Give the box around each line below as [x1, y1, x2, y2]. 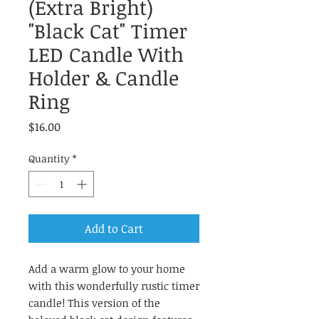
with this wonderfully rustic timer [28, 278, 199, 293]
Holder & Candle [28, 63, 179, 91]
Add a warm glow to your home [28, 261, 185, 276]
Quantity [28, 151, 70, 165]
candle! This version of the [28, 295, 160, 310]
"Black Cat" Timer [28, 16, 187, 44]
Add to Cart [85, 220, 143, 236]
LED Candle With [28, 40, 184, 68]
